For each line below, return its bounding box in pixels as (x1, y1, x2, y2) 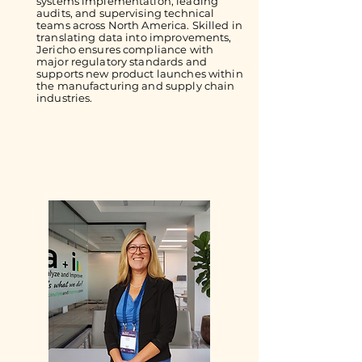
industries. (36, 91, 93, 104)
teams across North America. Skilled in (36, 19, 242, 32)
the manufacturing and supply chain (36, 79, 235, 92)
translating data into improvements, (36, 31, 232, 44)
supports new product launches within (36, 67, 243, 80)
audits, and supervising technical (36, 6, 215, 19)
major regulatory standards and (36, 55, 207, 68)
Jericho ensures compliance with (36, 43, 214, 56)
